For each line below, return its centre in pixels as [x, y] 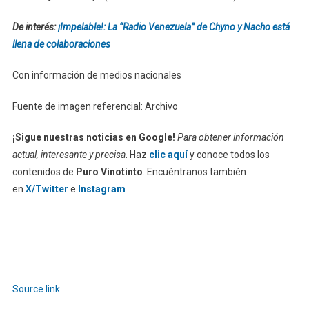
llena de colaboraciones [61, 44]
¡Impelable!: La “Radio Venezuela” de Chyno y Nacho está [173, 27]
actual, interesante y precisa [69, 154]
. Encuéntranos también [194, 171]
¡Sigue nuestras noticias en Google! [93, 137]
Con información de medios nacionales [97, 75]
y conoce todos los [228, 154]
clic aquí [168, 154]
